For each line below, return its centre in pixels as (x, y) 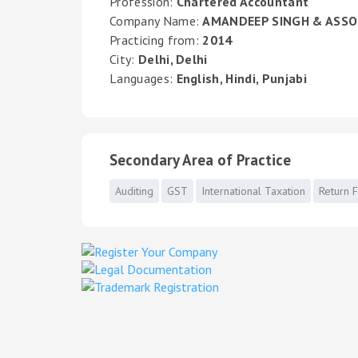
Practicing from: (156, 40)
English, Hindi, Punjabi (241, 78)
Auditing (134, 191)
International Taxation (253, 191)
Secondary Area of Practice (200, 160)
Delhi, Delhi (173, 59)
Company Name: (156, 21)
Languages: (143, 78)
